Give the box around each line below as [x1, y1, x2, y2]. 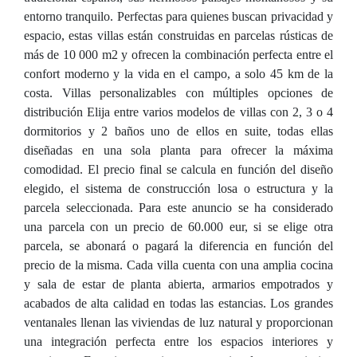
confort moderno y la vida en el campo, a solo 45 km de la [24, 67, 333, 80]
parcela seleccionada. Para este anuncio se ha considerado [24, 201, 333, 214]
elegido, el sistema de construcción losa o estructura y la [24, 182, 333, 195]
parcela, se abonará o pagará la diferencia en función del [24, 239, 333, 253]
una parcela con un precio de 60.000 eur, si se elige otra [24, 220, 333, 233]
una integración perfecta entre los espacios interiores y [24, 335, 333, 348]
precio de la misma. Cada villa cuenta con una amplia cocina [24, 258, 333, 272]
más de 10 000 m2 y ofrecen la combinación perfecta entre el [24, 48, 333, 61]
